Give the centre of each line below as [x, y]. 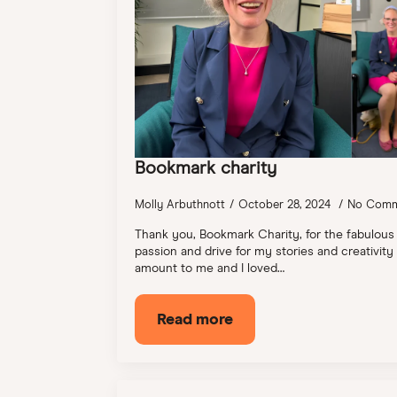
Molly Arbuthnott [180, 205]
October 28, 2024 [286, 205]
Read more [195, 319]
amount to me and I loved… [210, 268]
